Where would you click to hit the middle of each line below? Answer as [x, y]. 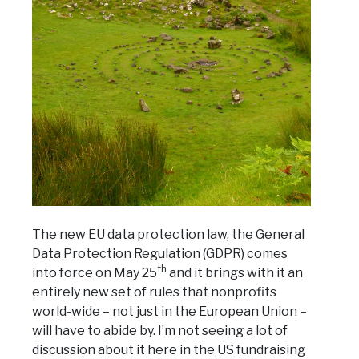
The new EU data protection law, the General [168, 234]
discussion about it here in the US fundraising [169, 349]
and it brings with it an [235, 272]
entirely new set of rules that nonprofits [154, 292]
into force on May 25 [95, 272]
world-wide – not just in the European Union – [169, 311]
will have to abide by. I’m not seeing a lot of [160, 330]
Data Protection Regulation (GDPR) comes [160, 253]
